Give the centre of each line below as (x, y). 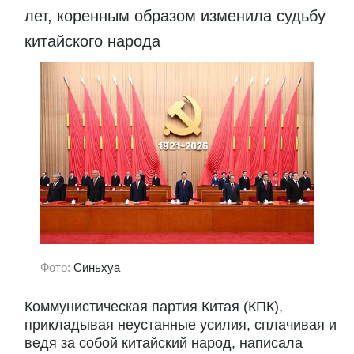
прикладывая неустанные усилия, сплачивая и (181, 325)
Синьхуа (97, 267)
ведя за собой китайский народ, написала (164, 343)
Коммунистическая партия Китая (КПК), (154, 307)
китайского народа (92, 41)
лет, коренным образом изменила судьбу (175, 15)
